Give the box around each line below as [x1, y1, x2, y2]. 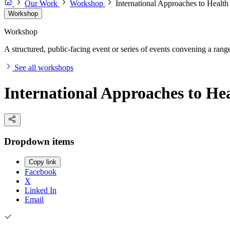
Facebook [25, 167, 56, 177]
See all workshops [14, 63, 73, 72]
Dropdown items [4, 136, 74, 147]
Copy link [29, 158, 56, 166]
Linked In [25, 186, 56, 195]
